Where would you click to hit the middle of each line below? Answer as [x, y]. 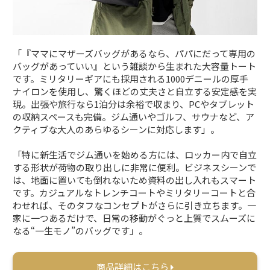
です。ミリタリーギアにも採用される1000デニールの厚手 [131, 79]
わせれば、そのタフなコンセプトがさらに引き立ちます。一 [135, 206]
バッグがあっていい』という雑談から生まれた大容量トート [135, 66]
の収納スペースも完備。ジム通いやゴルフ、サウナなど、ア [134, 117]
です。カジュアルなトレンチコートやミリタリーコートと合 [134, 193]
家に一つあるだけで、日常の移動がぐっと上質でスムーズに [134, 218]
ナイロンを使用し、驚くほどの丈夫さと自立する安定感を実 [135, 92]
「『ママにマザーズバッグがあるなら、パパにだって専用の [134, 54]
